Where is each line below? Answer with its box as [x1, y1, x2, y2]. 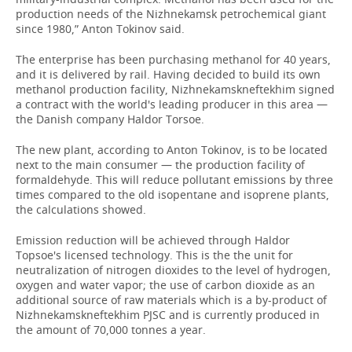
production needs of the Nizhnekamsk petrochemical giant [16, 6, 326, 21]
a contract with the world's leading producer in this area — [16, 97, 328, 112]
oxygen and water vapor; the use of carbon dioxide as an [16, 277, 315, 292]
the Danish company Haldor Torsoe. [16, 112, 204, 126]
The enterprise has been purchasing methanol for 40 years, [16, 52, 331, 67]
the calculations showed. [16, 202, 146, 217]
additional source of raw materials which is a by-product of [16, 292, 327, 307]
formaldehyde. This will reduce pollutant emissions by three [16, 172, 333, 187]
